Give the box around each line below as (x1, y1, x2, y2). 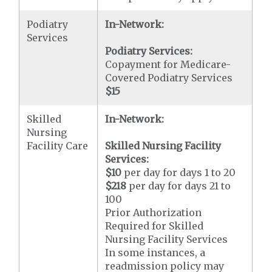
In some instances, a (105, 246, 206, 259)
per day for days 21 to (126, 179, 231, 192)
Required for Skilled (105, 219, 204, 232)
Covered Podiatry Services (105, 71, 233, 84)
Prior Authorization (105, 206, 202, 219)
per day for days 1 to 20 (121, 166, 236, 178)
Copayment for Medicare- (105, 58, 231, 70)
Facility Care (27, 139, 89, 152)
